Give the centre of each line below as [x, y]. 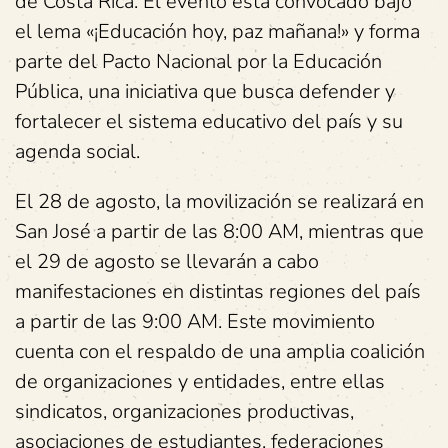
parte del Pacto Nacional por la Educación [198, 61]
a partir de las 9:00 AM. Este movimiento [195, 321]
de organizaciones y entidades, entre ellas [200, 381]
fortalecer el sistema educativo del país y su [209, 121]
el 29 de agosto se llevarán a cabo [167, 261]
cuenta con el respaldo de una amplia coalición [220, 351]
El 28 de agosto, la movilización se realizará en [219, 201]
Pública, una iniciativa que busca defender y [205, 91]
